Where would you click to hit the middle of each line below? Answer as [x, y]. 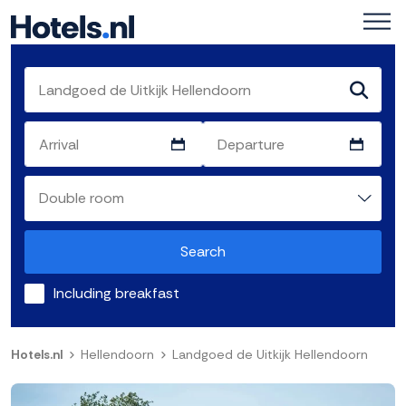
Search [203, 252]
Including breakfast [116, 294]
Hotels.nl [37, 355]
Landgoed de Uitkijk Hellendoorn [270, 355]
